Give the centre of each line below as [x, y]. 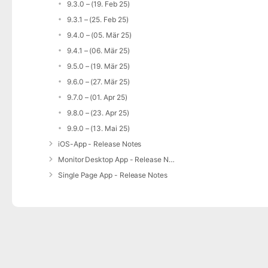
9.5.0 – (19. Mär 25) [98, 66]
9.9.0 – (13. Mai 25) [98, 128]
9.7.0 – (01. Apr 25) [97, 97]
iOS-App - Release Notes [100, 144]
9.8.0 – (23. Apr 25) [98, 113]
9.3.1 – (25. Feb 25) [98, 19]
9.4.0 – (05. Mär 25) [99, 35]
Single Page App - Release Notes [113, 175]
